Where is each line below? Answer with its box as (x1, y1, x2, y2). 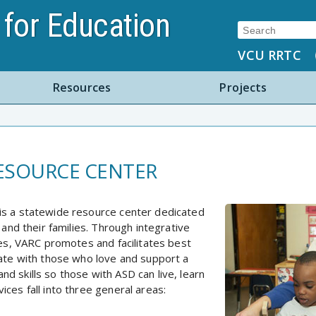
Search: (237, 20, 277, 37)
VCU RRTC (238, 46, 301, 63)
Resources (52, 80, 111, 96)
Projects (219, 80, 267, 96)
